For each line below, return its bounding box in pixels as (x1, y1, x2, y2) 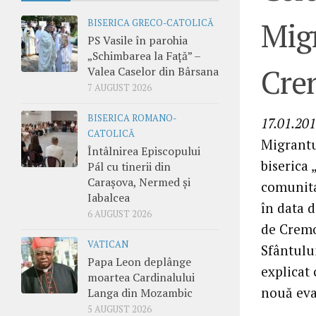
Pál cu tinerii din (87, 158, 171, 174)
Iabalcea (87, 189, 130, 205)
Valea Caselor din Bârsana (87, 63, 219, 79)
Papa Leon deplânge (87, 253, 191, 269)
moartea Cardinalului (87, 269, 195, 285)
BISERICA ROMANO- (87, 111, 176, 124)
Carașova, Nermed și (87, 174, 190, 190)
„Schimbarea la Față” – (87, 47, 200, 63)
